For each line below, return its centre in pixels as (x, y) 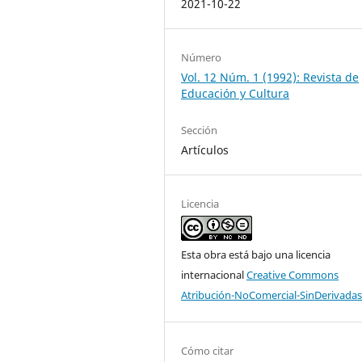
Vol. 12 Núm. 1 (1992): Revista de (270, 77)
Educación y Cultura (235, 93)
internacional (214, 274)
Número (201, 57)
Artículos (205, 149)
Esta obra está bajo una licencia (256, 254)
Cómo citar (207, 350)
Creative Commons (293, 274)
